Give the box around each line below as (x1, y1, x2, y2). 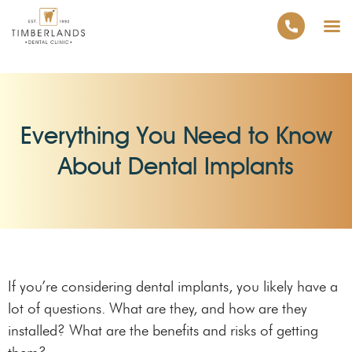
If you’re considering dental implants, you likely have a (8, 277, 338, 295)
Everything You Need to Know (20, 121, 332, 150)
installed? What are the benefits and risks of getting (8, 321, 318, 339)
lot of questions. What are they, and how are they (8, 299, 307, 317)
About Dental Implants (58, 152, 294, 181)
